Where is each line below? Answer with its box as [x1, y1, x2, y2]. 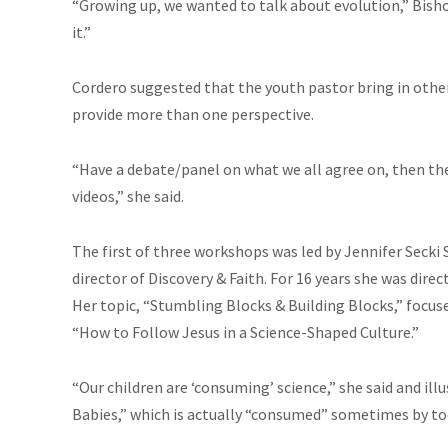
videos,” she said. [72, 185, 184, 206]
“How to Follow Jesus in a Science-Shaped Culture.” [72, 321, 419, 342]
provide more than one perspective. [72, 103, 314, 124]
